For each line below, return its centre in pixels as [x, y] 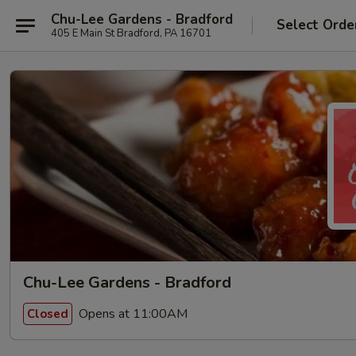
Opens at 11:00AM [132, 313]
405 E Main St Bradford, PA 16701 [131, 33]
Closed [48, 313]
